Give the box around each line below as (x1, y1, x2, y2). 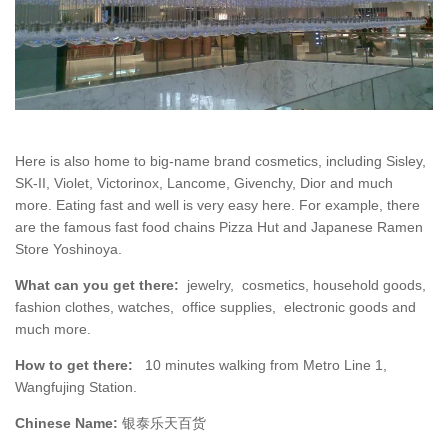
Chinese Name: (15, 414, 118, 431)
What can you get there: (15, 276, 179, 293)
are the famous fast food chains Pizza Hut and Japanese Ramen (15, 218, 423, 235)
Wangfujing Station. (15, 378, 137, 395)
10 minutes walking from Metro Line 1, (133, 356, 387, 373)
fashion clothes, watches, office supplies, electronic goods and (15, 298, 416, 315)
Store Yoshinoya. (15, 240, 122, 257)
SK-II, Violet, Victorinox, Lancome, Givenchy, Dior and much (15, 174, 393, 191)
